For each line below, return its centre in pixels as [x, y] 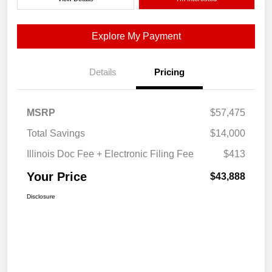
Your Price [57, 177]
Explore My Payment [136, 36]
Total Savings [56, 134]
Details [103, 72]
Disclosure [41, 197]
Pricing [169, 72]
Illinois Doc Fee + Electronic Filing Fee [110, 154]
